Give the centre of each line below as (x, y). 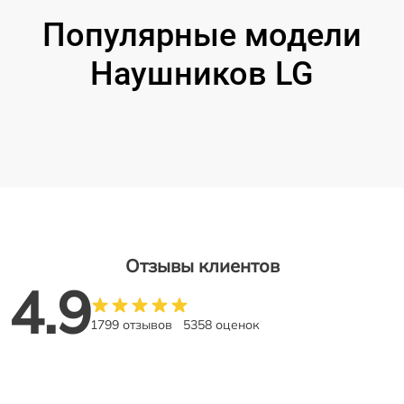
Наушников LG (202, 74)
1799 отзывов (131, 325)
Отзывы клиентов (202, 266)
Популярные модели (202, 35)
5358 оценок (221, 325)
